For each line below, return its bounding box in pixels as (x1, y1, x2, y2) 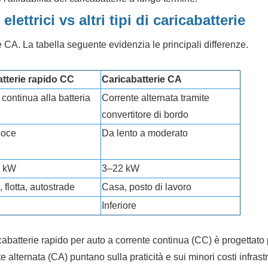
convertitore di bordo (102, 109, 189, 120)
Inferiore (102, 200, 137, 211)
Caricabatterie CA (102, 74, 182, 84)
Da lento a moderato (102, 127, 188, 138)
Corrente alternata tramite (102, 92, 210, 103)
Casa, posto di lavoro (102, 181, 192, 192)
